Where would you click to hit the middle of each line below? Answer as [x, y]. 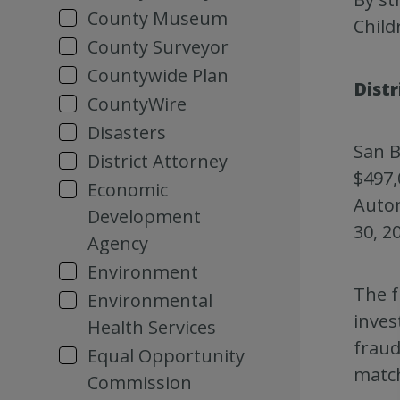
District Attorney [158, 161]
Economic [128, 190]
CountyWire [137, 104]
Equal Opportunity [166, 356]
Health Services [152, 327]
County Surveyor [158, 47]
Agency [118, 243]
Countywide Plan [158, 75]
